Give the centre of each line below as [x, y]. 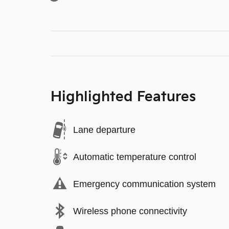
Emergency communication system [144, 184]
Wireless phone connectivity [130, 211]
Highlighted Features [123, 97]
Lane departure [104, 130]
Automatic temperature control [135, 157]
